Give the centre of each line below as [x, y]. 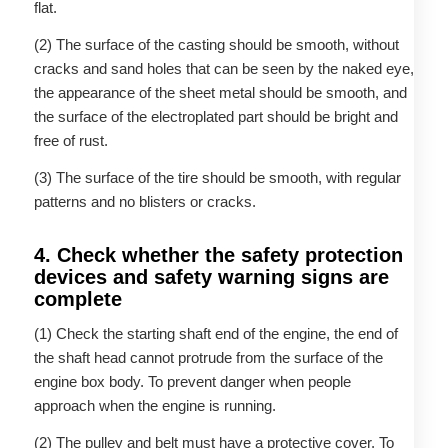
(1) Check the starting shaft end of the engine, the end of [215, 334]
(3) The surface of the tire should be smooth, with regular [217, 177]
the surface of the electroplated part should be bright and [215, 116]
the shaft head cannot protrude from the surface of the [208, 358]
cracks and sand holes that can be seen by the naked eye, [223, 68]
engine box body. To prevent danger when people [192, 382]
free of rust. [70, 140]
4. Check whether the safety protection [218, 254]
